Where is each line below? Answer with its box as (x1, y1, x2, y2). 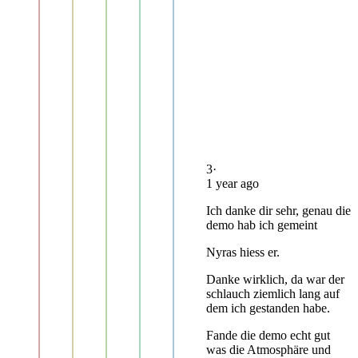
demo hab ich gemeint (206, 217, 317, 232)
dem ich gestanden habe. (206, 300, 330, 315)
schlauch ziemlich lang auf (206, 286, 340, 300)
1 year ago (206, 176, 259, 190)
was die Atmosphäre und (206, 342, 331, 356)
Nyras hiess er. (206, 245, 280, 259)
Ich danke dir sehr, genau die (206, 203, 351, 217)
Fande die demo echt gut (206, 328, 330, 342)
